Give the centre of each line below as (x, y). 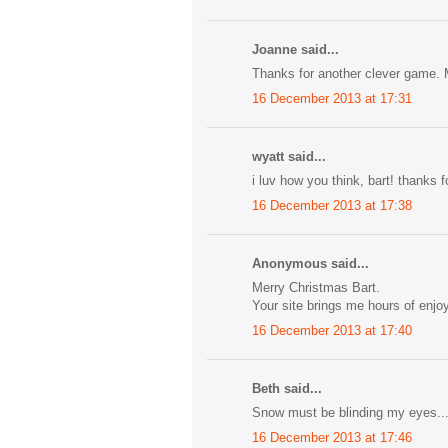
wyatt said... (289, 156)
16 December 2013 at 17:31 (332, 98)
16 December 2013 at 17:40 (332, 330)
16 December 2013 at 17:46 (332, 437)
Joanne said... (295, 49)
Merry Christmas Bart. (316, 288)
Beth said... (287, 388)
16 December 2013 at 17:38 (332, 205)
